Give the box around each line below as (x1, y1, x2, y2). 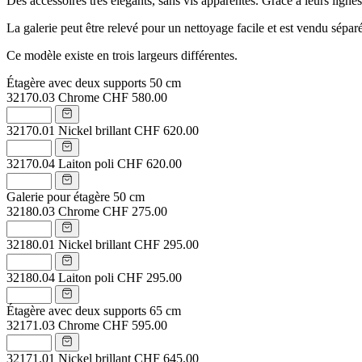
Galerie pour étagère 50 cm (6, 189, 145, 204)
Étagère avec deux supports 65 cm (6, 303, 181, 318)
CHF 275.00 (103, 204, 167, 218)
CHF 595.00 (103, 318, 167, 332)
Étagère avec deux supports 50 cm (6, 75, 181, 90)
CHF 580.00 (103, 90, 167, 104)
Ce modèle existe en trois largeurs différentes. (6, 48, 238, 62)
